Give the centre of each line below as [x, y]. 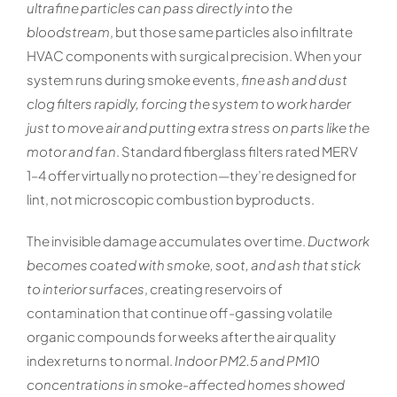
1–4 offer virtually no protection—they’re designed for [191, 175]
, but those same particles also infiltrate [231, 31]
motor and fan [71, 151]
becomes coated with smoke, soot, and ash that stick [193, 264]
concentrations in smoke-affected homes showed [185, 384]
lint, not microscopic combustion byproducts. [170, 198]
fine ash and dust [294, 79]
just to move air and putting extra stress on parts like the [198, 127]
